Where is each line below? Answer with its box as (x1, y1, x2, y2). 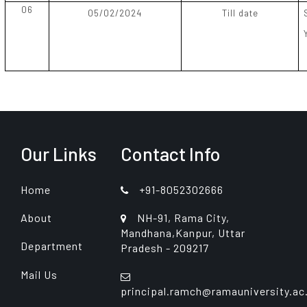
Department (21, 239, 83, 253)
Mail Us (21, 267, 58, 281)
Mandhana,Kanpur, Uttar (121, 226, 246, 240)
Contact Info (121, 142, 221, 164)
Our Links (21, 142, 97, 164)
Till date (221, 7, 258, 19)
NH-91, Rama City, (136, 211, 230, 225)
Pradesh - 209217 (121, 241, 210, 255)
